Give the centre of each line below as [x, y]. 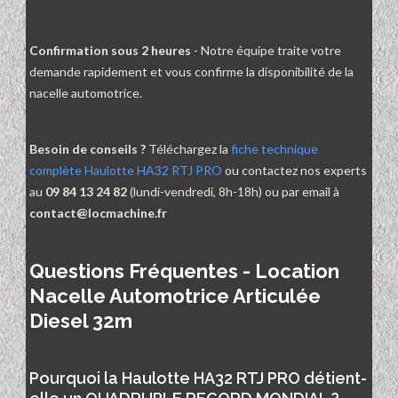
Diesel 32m [81, 321]
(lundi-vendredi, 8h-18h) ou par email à [233, 192]
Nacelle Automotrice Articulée [175, 296]
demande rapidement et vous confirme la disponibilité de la [191, 72]
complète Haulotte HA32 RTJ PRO [126, 171]
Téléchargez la [188, 149]
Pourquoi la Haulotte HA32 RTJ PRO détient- [198, 378]
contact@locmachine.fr [98, 213]
